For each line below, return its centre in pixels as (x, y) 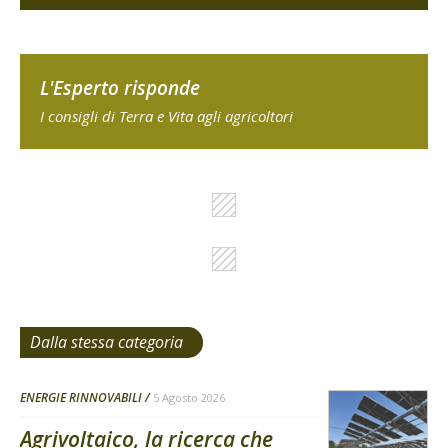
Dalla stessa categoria (106, 342)
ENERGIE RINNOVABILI (81, 398)
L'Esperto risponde (120, 88)
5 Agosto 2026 (189, 398)
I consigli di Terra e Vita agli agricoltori (166, 116)
